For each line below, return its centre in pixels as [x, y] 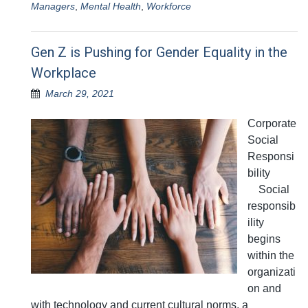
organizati [272, 272]
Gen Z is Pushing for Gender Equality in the [159, 53]
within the [271, 256]
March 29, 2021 [80, 94]
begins [264, 239]
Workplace [64, 73]
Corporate [272, 124]
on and [264, 289]
